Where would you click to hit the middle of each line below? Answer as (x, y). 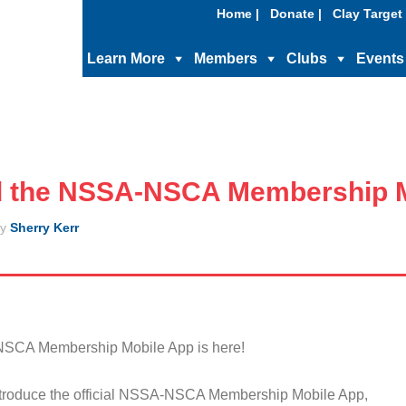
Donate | (296, 14)
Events (380, 58)
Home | (238, 14)
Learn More (126, 58)
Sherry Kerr (44, 227)
